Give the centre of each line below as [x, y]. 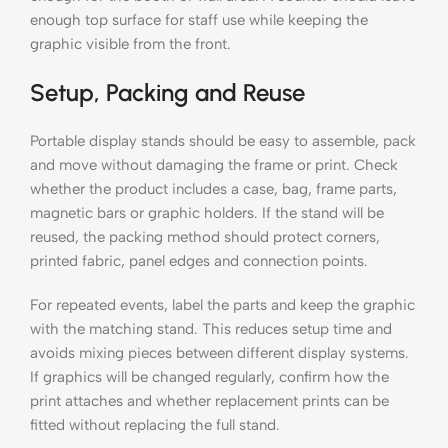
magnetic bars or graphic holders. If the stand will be [207, 212]
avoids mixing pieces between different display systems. [219, 352]
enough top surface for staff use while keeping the [199, 19]
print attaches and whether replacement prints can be [209, 400]
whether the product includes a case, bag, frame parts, [213, 188]
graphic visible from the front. [130, 43]
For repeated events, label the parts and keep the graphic [222, 304]
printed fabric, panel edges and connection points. [199, 260]
